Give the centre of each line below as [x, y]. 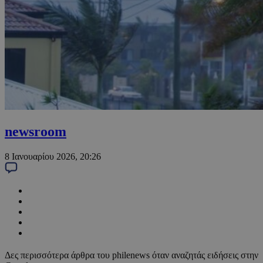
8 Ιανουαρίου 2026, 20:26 [53, 157]
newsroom [36, 132]
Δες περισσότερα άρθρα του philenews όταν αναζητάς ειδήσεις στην [131, 255]
